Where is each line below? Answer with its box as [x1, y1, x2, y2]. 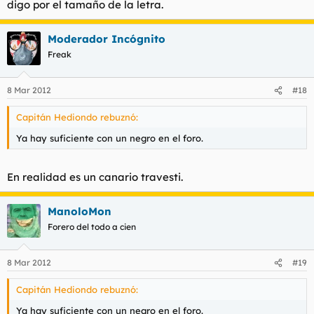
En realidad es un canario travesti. [7, 170, 183, 184]
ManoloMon [48, 204, 111, 218]
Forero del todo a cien [48, 221, 136, 232]
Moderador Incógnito [48, 32, 165, 46]
